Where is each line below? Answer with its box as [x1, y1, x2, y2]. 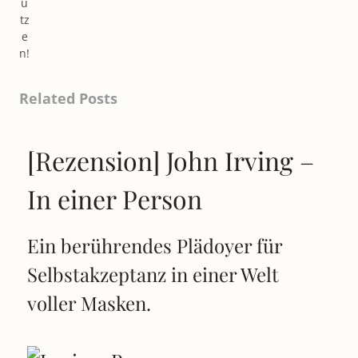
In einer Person [27, 181, 202, 216]
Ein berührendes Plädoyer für [27, 232, 282, 258]
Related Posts [19, 88, 117, 108]
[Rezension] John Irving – [27, 142, 314, 177]
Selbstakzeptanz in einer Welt [27, 261, 279, 287]
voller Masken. [27, 289, 151, 316]
